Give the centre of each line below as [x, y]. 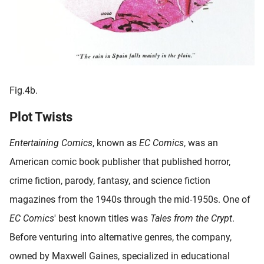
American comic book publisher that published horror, [120, 161]
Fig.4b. [24, 90]
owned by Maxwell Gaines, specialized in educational [120, 256]
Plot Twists [41, 117]
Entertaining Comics [51, 143]
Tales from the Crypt [191, 218]
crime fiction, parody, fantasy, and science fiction [110, 180]
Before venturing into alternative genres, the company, [121, 237]
